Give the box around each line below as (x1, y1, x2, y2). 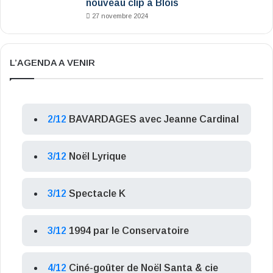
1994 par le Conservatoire (69, 225, 189, 236)
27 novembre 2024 (92, 12, 148, 20)
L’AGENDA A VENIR (10, 57, 95, 68)
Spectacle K (69, 188, 126, 199)
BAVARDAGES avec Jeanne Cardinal (69, 114, 239, 125)
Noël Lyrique (69, 151, 126, 162)
